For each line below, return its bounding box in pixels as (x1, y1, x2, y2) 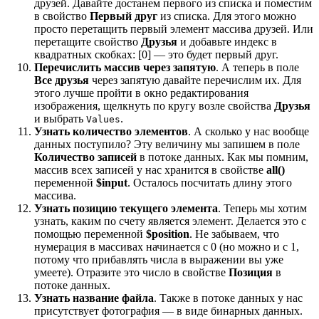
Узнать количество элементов (34, 125, 188, 137)
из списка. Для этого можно (157, 9, 296, 22)
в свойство (34, 9, 90, 22)
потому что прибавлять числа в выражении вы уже (34, 253, 283, 266)
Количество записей (34, 150, 137, 163)
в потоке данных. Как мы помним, (137, 150, 308, 163)
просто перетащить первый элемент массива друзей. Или (34, 22, 313, 35)
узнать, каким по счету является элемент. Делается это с (34, 214, 306, 227)
